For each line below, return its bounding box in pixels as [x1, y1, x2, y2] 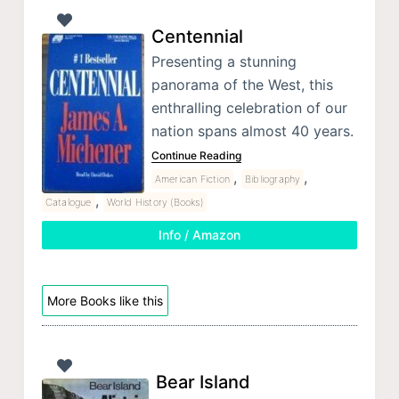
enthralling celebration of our [151, 98, 347, 117]
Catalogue [45, 195, 92, 208]
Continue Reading [151, 148, 241, 162]
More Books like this [46, 292, 163, 308]
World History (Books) [106, 195, 203, 208]
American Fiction [154, 172, 231, 185]
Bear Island [155, 371, 250, 394]
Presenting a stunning [151, 52, 297, 70]
